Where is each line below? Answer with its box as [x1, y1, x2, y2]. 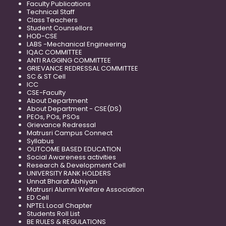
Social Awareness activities [27, 152, 116, 162]
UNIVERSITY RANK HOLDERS [27, 168, 111, 178]
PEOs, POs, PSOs [27, 111, 80, 122]
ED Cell [27, 192, 49, 202]
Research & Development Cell [27, 160, 126, 170]
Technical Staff [27, 7, 75, 17]
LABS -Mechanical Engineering [27, 39, 126, 49]
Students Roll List [27, 208, 80, 218]
